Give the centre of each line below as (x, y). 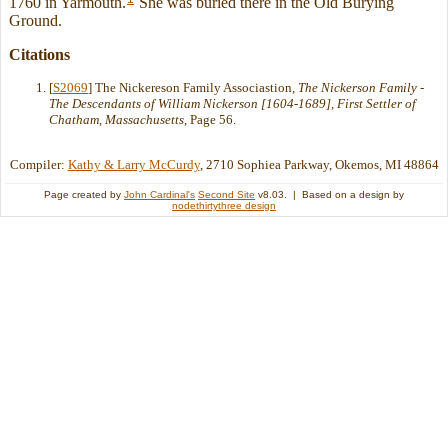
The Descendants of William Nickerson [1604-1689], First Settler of (232, 103)
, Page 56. (210, 119)
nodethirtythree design (224, 206)
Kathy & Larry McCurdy (133, 165)
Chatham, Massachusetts (116, 119)
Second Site (226, 195)
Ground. (35, 20)
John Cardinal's (159, 195)
